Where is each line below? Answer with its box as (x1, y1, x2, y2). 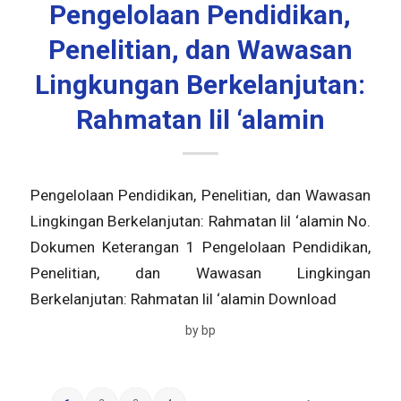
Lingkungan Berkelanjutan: (35, 69, 366, 100)
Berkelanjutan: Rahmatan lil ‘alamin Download (30, 289, 337, 308)
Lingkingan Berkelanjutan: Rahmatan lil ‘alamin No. (30, 211, 371, 230)
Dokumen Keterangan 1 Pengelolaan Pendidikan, (30, 237, 371, 256)
